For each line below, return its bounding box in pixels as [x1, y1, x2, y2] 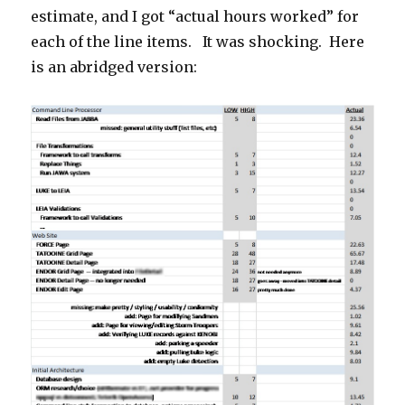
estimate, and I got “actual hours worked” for [31, 7, 360, 25]
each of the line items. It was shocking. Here [31, 33, 365, 51]
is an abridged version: [31, 58, 198, 76]
